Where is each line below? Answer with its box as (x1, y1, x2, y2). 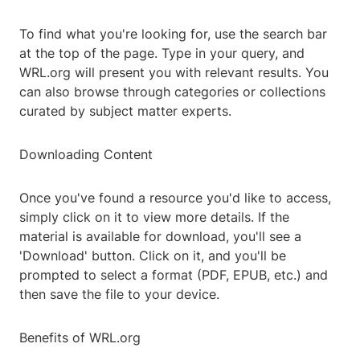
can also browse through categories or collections (19, 84, 325, 100)
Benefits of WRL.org (19, 329, 141, 346)
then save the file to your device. (19, 286, 219, 303)
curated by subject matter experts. (19, 103, 231, 120)
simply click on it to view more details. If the (19, 209, 289, 226)
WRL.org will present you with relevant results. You (19, 64, 329, 81)
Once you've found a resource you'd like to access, (19, 190, 331, 207)
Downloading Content (19, 146, 153, 163)
